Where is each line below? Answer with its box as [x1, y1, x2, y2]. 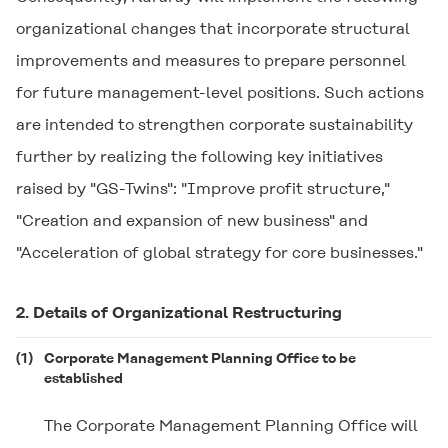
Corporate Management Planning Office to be [44, 350, 356, 366]
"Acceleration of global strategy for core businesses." [16, 243, 423, 262]
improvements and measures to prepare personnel [16, 51, 406, 70]
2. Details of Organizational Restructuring [16, 303, 342, 322]
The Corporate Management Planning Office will [44, 416, 418, 435]
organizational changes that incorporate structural [16, 19, 410, 38]
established [44, 370, 123, 386]
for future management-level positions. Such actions [16, 83, 424, 102]
